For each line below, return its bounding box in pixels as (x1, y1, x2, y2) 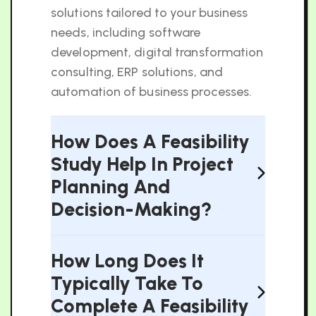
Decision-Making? (51, 197, 212, 221)
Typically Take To (51, 272, 203, 295)
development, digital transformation (51, 44, 264, 60)
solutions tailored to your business (51, 5, 248, 20)
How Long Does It (51, 249, 204, 272)
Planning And (51, 175, 170, 198)
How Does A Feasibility (51, 130, 250, 153)
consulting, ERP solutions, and (51, 64, 224, 80)
